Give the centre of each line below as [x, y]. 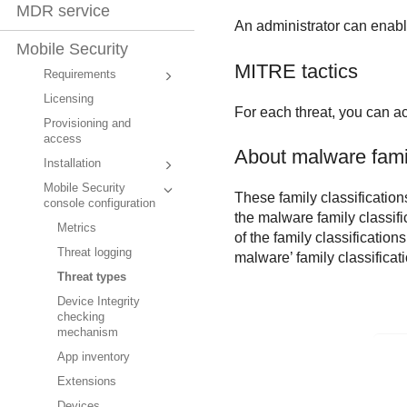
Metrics [77, 228]
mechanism [88, 333]
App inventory [94, 357]
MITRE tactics [296, 71]
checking [81, 318]
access [63, 139]
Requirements [80, 75]
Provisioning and [87, 124]
